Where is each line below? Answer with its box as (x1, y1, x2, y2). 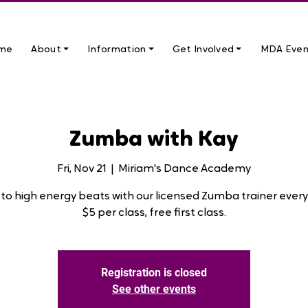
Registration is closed (101, 265, 207, 279)
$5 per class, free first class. (82, 207, 226, 219)
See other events (112, 282, 196, 296)
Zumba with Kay (69, 129, 239, 151)
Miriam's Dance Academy (118, 163, 251, 175)
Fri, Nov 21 (57, 163, 107, 175)
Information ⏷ (87, 45, 154, 55)
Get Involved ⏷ (172, 45, 242, 55)
